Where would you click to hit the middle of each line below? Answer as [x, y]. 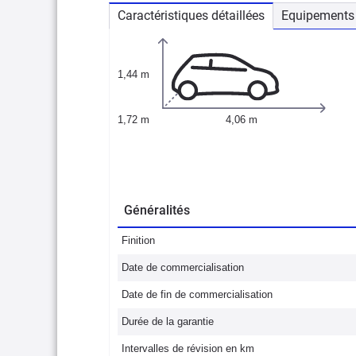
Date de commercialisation [183, 267]
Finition [138, 240]
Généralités [157, 210]
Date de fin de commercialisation [197, 294]
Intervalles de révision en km [188, 348]
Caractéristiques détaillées [191, 15]
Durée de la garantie [168, 321]
